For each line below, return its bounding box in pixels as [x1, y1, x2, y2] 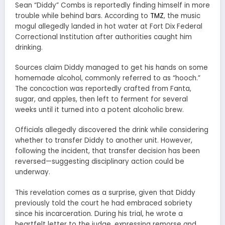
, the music [164, 11, 200, 21]
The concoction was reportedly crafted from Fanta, [15, 84, 191, 94]
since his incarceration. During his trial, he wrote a [15, 208, 183, 218]
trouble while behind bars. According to [15, 11, 150, 21]
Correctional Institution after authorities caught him [15, 32, 192, 42]
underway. [15, 167, 50, 177]
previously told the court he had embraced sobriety [15, 198, 192, 208]
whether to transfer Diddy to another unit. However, [15, 136, 192, 146]
